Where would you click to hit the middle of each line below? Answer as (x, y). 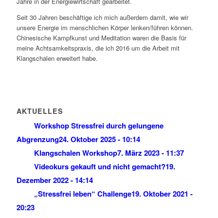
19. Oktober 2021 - (162, 193)
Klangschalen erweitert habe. (57, 58)
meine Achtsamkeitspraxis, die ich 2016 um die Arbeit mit (98, 48)
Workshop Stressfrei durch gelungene (99, 125)
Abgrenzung (37, 139)
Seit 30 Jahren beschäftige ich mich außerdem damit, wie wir (102, 17)
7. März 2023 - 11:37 (150, 153)
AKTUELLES (40, 111)
